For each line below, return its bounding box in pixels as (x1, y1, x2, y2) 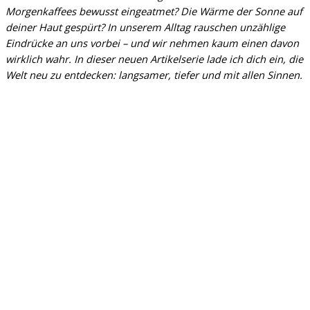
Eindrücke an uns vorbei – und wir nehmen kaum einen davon (6, 35, 299, 50)
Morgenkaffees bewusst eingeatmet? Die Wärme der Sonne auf (6, 3, 302, 18)
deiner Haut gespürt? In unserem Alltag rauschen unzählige (6, 19, 285, 34)
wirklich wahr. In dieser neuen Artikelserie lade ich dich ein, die (6, 51, 303, 66)
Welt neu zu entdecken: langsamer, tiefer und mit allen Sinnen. (6, 67, 302, 82)
